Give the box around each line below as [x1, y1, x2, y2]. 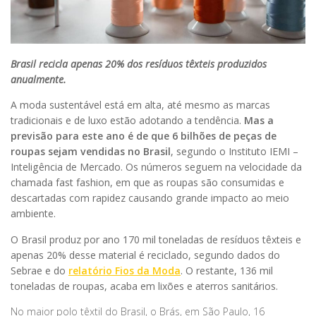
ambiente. [11, 207, 59, 221]
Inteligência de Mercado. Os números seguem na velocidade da [11, 160, 302, 174]
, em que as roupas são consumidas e [110, 176, 284, 190]
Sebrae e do [11, 263, 68, 277]
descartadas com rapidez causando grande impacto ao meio [11, 191, 289, 205]
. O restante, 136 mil [181, 263, 273, 277]
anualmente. [11, 73, 69, 87]
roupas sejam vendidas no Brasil [11, 145, 171, 159]
